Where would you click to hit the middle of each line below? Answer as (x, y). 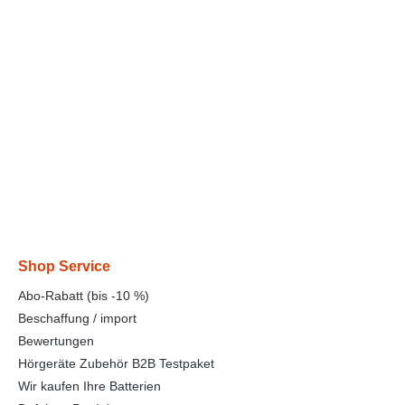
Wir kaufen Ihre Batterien (89, 386)
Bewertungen (56, 340)
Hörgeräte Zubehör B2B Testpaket (116, 363)
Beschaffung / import (77, 318)
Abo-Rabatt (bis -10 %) (84, 295)
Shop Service (64, 266)
